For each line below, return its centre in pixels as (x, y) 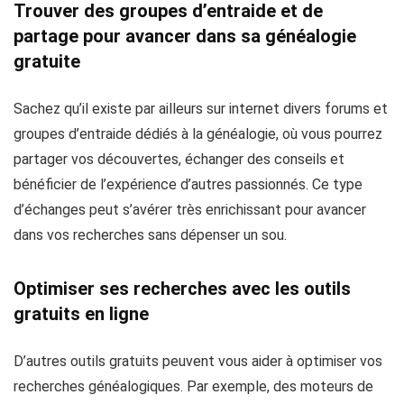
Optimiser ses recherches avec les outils (182, 289)
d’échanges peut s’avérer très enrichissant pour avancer (190, 210)
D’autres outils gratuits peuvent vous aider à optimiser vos (198, 362)
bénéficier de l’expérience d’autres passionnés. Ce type (188, 185)
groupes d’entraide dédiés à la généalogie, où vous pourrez (198, 134)
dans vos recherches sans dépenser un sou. (150, 235)
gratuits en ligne (81, 314)
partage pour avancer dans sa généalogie (185, 37)
